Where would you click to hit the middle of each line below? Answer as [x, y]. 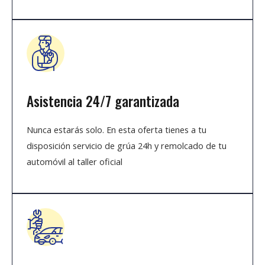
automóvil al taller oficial [75, 162]
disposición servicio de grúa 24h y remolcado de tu [127, 146]
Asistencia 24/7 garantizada [103, 101]
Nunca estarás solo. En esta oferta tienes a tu [117, 130]
